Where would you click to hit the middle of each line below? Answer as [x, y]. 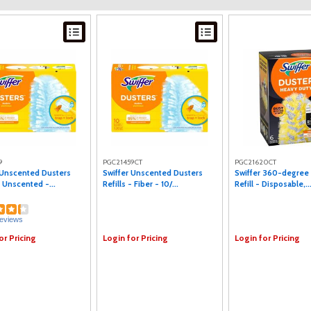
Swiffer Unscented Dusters [153, 173]
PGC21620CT [255, 162]
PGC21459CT [123, 162]
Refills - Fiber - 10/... [141, 184]
